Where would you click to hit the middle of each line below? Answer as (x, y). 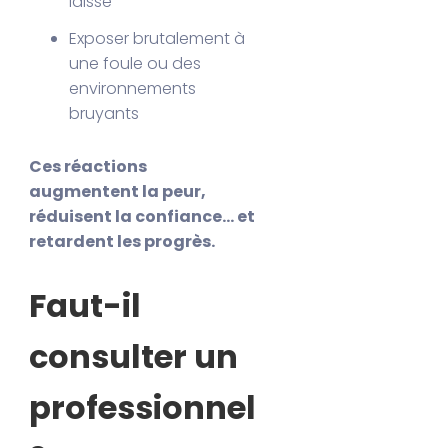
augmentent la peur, (118, 191)
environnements (133, 88)
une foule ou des (135, 63)
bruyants (104, 113)
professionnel (143, 408)
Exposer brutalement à (157, 38)
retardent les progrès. (122, 241)
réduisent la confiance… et (142, 216)
